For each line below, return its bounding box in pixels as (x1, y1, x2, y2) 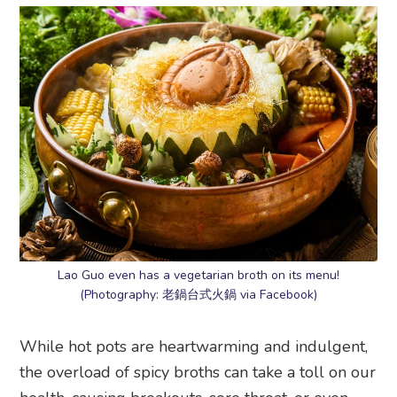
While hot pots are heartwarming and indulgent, (19, 336, 369, 358)
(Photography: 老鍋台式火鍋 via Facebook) (80, 286, 317, 304)
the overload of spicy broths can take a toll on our (19, 362, 377, 384)
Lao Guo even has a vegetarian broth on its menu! (58, 267, 339, 284)
